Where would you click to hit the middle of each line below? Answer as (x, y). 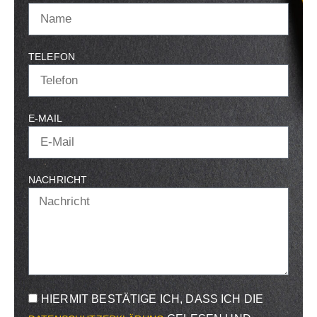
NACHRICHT (58, 179)
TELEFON (52, 56)
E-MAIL (45, 118)
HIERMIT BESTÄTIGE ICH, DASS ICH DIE (152, 299)
